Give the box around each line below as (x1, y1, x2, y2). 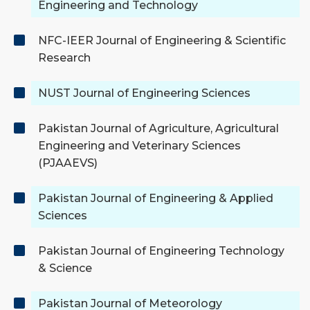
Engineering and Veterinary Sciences (38, 139, 241, 153)
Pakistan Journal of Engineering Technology (38, 244, 284, 258)
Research (38, 51, 91, 65)
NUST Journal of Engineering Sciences (38, 86, 250, 100)
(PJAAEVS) (38, 156, 98, 170)
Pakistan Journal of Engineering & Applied (38, 192, 273, 206)
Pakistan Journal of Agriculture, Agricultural (38, 122, 279, 136)
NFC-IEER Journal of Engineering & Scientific (38, 34, 286, 48)
